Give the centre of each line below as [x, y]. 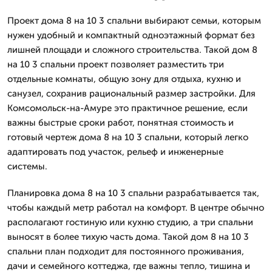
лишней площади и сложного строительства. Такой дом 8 [132, 50]
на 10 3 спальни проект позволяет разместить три [116, 64]
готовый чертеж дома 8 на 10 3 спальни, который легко [128, 137]
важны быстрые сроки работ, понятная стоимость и [121, 123]
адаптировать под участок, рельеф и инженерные [115, 152]
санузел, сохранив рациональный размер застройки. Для [131, 93]
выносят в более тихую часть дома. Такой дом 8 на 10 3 [128, 237]
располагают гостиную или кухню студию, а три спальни [130, 222]
